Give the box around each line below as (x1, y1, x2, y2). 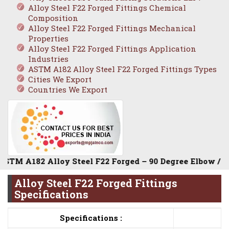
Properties (28, 33, 68, 44)
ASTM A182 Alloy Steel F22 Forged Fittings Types (28, 64, 217, 75)
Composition (28, 13, 78, 24)
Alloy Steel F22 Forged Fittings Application (28, 43, 196, 54)
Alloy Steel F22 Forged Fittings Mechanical (28, 23, 196, 34)
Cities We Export (28, 74, 91, 85)
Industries (28, 54, 68, 64)
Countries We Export (28, 84, 107, 95)
